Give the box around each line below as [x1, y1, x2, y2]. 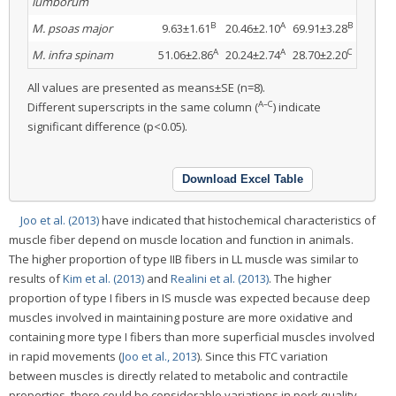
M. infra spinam [32, 46, 113, 63]
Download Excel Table [182, 171, 303, 186]
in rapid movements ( [9, 347, 122, 364]
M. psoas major [32, 19, 112, 36]
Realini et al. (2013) [171, 270, 269, 286]
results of [9, 270, 63, 286]
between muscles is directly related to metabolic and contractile [9, 367, 348, 384]
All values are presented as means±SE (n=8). [27, 79, 265, 95]
